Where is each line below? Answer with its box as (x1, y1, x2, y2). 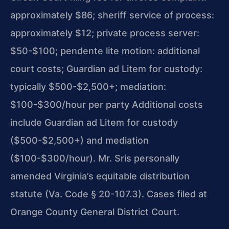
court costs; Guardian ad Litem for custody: (10, 63, 202, 75)
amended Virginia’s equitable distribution (10, 171, 190, 182)
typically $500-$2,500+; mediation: (10, 81, 166, 93)
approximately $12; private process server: (10, 28, 199, 39)
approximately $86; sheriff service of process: (10, 10, 214, 21)
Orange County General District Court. (10, 207, 179, 218)
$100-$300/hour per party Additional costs (10, 99, 203, 110)
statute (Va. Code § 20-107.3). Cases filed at (10, 189, 207, 200)
